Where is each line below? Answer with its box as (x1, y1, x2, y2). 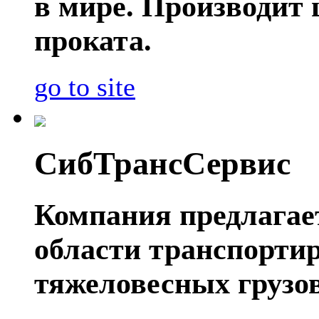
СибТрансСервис (34, 145, 291, 182)
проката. (34, 23, 152, 57)
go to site (34, 72, 135, 102)
